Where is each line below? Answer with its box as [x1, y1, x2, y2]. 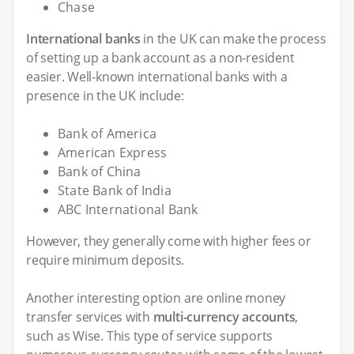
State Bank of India [58, 181, 171, 199]
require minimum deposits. [26, 250, 185, 269]
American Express [58, 143, 168, 161]
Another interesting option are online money [26, 288, 286, 307]
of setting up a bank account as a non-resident [26, 48, 295, 66]
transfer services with [26, 307, 153, 326]
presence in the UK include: [26, 86, 184, 104]
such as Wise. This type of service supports [26, 326, 273, 345]
